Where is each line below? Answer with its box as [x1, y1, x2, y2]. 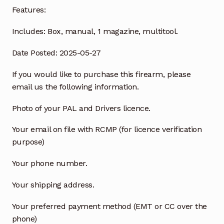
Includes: [11, 26, 45, 36]
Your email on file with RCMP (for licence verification [11, 124, 202, 134]
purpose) [11, 137, 45, 147]
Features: [11, 5, 46, 15]
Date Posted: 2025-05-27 [11, 47, 101, 57]
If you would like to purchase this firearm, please [11, 69, 191, 79]
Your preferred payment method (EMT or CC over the [11, 201, 207, 211]
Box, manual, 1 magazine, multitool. [45, 26, 180, 36]
